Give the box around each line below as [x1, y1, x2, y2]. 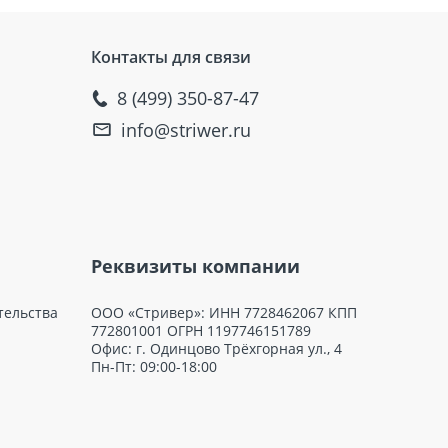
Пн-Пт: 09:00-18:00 [91, 356, 217, 376]
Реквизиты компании [91, 253, 300, 278]
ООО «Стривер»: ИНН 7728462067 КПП [91, 302, 357, 322]
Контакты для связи [91, 45, 251, 68]
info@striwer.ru [121, 117, 251, 142]
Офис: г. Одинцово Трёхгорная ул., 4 [91, 338, 342, 358]
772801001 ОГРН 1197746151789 [91, 320, 311, 340]
